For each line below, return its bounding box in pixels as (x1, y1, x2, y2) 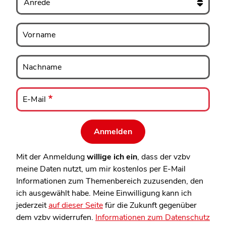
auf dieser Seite (48, 199, 103, 211)
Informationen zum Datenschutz (95, 211, 210, 223)
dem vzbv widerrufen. (16, 211, 95, 223)
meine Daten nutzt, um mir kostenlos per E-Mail (16, 163, 186, 175)
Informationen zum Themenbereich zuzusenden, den (16, 175, 203, 187)
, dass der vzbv (137, 151, 190, 162)
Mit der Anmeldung (16, 151, 87, 162)
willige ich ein (87, 151, 137, 162)
